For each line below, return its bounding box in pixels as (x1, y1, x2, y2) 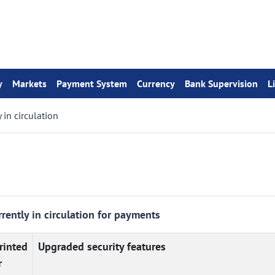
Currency (137, 77, 175, 90)
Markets (12, 77, 47, 90)
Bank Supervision (185, 77, 258, 90)
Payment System (56, 77, 127, 90)
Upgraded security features (38, 239, 166, 254)
